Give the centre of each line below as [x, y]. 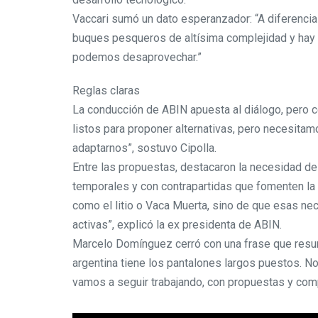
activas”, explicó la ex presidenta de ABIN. [177, 224]
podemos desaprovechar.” [137, 57]
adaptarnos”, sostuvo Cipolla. [144, 148]
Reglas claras [106, 90]
